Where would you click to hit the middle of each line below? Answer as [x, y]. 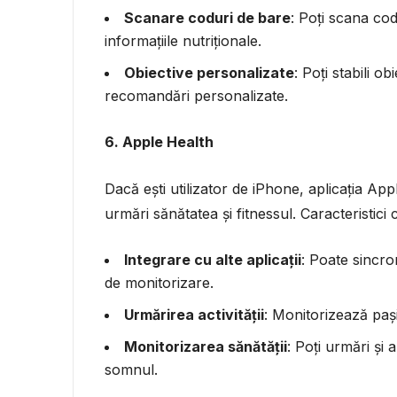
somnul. [131, 369]
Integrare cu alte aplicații [213, 259]
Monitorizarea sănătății [206, 346]
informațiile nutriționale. [183, 40]
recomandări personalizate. [196, 95]
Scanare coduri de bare [207, 17]
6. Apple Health [159, 141]
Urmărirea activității [194, 314]
